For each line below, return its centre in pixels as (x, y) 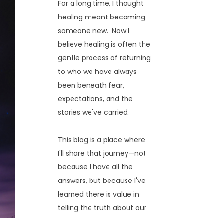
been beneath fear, (91, 85)
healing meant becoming (102, 17)
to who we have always (98, 72)
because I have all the (96, 167)
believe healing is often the (104, 44)
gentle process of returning (105, 58)
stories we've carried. (94, 112)
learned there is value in (99, 194)
